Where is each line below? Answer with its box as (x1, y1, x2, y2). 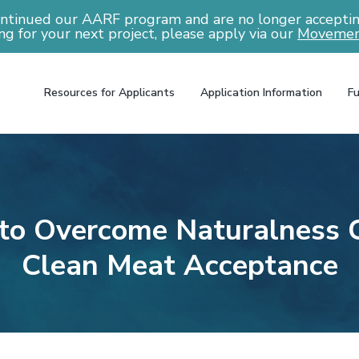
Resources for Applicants (43, 85, 175, 100)
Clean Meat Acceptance (21, 246, 338, 285)
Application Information (200, 85, 322, 100)
